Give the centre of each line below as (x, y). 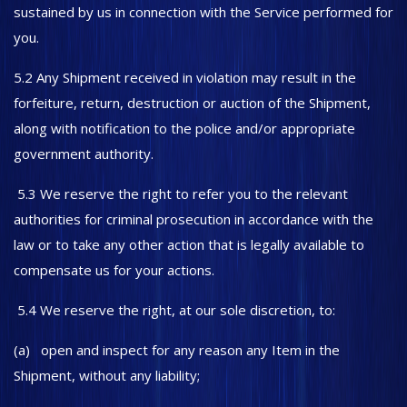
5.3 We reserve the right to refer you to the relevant (181, 194)
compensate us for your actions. (114, 270)
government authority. (84, 154)
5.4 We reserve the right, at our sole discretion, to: (176, 310)
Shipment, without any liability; (107, 375)
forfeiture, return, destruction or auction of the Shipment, (192, 103)
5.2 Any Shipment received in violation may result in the (185, 77)
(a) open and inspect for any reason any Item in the (177, 350)
